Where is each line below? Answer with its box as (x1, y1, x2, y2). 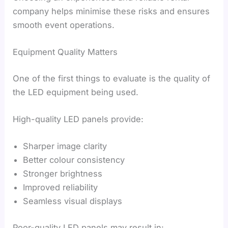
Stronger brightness (23, 168, 103, 179)
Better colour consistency (23, 155, 125, 165)
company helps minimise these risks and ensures (13, 6, 210, 16)
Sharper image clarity (23, 141, 107, 152)
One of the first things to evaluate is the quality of (13, 73, 211, 83)
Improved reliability (23, 182, 98, 193)
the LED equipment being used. (13, 87, 139, 97)
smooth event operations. (13, 19, 115, 30)
